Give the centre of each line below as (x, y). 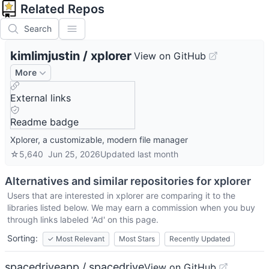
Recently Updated (200, 239)
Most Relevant (80, 239)
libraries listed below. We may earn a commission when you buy (131, 207)
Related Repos (62, 9)
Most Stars (137, 239)
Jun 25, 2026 (74, 154)
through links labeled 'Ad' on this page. (83, 219)
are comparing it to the (189, 195)
